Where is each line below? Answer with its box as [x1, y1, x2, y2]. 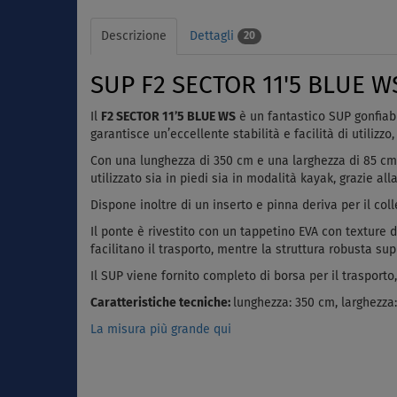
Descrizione [101, 29, 167, 43]
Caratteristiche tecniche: [90, 296, 233, 309]
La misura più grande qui [90, 323, 231, 336]
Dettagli [190, 29, 237, 43]
